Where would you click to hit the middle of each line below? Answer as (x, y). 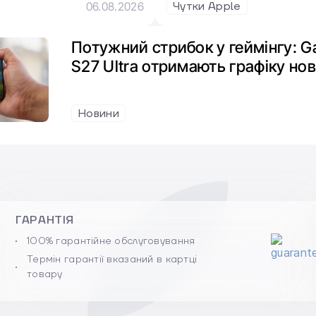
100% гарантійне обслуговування (111, 241)
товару (45, 274)
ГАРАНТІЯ (45, 220)
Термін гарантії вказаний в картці (112, 259)
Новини (98, 113)
